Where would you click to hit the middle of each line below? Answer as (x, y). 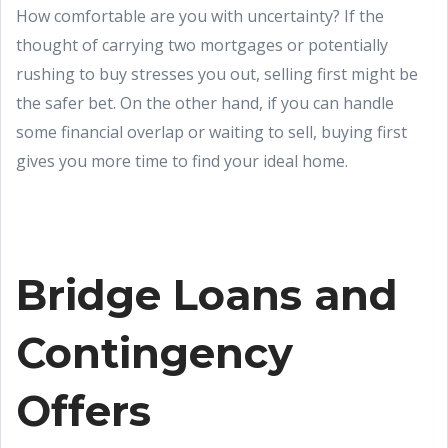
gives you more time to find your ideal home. (182, 161)
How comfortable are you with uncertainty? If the (200, 16)
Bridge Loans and (207, 295)
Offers (83, 411)
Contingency (154, 353)
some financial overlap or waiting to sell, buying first (211, 132)
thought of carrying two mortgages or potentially (202, 45)
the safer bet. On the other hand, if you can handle (205, 103)
